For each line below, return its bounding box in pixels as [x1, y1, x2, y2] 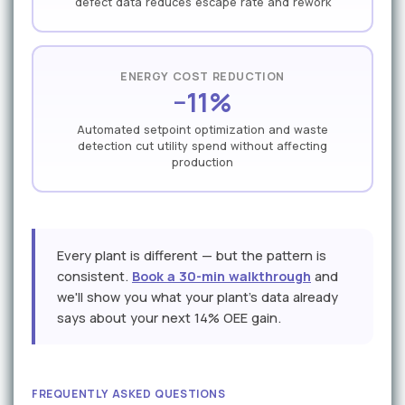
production [172, 155, 233, 171]
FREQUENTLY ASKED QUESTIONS [32, 386, 226, 402]
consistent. [57, 268, 132, 286]
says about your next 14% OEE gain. [57, 309, 281, 327]
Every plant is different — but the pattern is [57, 247, 326, 265]
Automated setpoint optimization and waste [77, 122, 328, 138]
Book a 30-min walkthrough [132, 268, 311, 286]
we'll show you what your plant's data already [57, 288, 338, 306]
